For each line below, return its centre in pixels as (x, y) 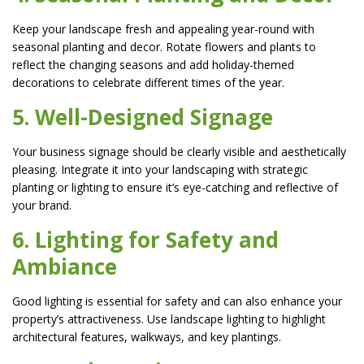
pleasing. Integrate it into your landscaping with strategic (160, 169)
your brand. (42, 205)
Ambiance (65, 266)
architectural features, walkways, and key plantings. (147, 337)
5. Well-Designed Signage (143, 117)
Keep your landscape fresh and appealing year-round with (163, 29)
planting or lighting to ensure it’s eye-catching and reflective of (175, 187)
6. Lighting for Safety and (145, 240)
